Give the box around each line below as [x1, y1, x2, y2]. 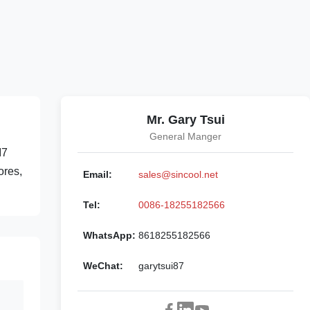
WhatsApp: [83, 230, 136, 241]
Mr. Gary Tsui [146, 113, 225, 127]
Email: [83, 169, 112, 180]
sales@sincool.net [138, 169, 218, 180]
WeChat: [83, 260, 123, 271]
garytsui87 [138, 260, 184, 271]
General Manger [149, 131, 221, 142]
